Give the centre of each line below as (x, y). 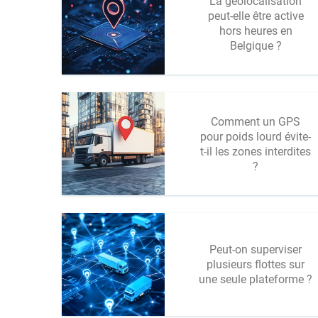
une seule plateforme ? (256, 279)
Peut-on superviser (256, 250)
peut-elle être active (256, 16)
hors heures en (256, 31)
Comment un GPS (256, 121)
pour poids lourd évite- (256, 136)
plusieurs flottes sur (256, 264)
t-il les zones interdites (256, 151)
